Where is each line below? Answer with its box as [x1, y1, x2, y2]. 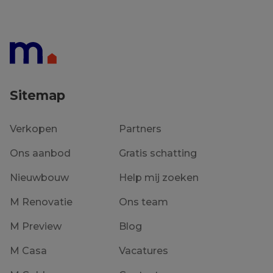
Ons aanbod [10, 147, 71, 160]
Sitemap [10, 88, 65, 104]
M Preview [10, 221, 62, 233]
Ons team [119, 196, 168, 208]
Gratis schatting [119, 147, 197, 160]
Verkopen [10, 123, 57, 135]
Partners [119, 123, 161, 135]
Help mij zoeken [119, 172, 199, 184]
